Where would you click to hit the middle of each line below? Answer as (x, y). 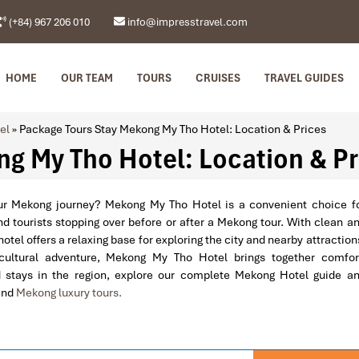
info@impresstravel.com (186, 22)
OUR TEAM (87, 78)
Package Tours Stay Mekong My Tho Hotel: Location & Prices (173, 129)
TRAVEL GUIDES (304, 78)
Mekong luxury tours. (69, 293)
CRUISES (218, 78)
